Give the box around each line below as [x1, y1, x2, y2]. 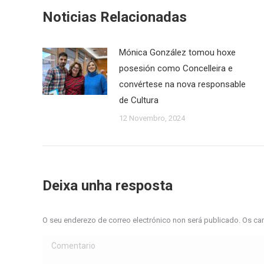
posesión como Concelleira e [119, 63, 233, 74]
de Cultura [119, 95, 159, 105]
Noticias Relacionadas [42, 9, 187, 25]
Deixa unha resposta [42, 177, 173, 194]
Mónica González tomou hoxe [119, 47, 236, 58]
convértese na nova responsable [119, 79, 246, 90]
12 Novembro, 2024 [119, 114, 185, 123]
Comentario [42, 238, 88, 249]
